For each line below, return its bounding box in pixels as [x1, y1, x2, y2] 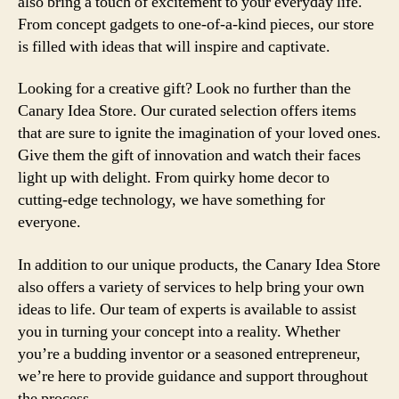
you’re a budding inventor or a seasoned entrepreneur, [18, 343, 361, 364]
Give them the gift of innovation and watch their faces [18, 145, 361, 166]
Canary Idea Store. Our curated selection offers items [18, 101, 356, 121]
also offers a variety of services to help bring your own [18, 276, 364, 297]
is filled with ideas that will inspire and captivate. [18, 36, 330, 57]
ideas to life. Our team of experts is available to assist [18, 298, 356, 320]
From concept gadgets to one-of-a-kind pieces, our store [18, 13, 374, 35]
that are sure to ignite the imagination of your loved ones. [18, 123, 381, 143]
